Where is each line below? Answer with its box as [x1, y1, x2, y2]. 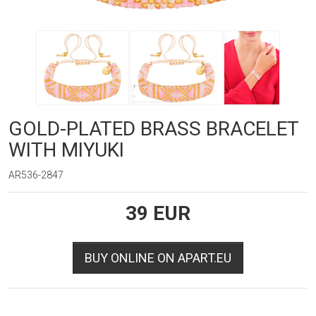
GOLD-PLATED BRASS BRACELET [8, 116, 298, 140]
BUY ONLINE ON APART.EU [85, 250, 231, 265]
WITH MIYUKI [8, 138, 124, 162]
